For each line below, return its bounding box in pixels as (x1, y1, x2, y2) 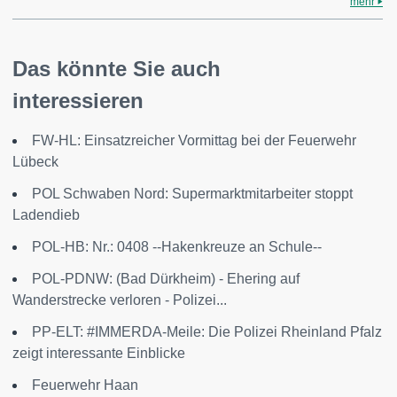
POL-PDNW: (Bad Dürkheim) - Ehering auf (32, 270, 300, 286)
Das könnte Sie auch (12, 56, 221, 81)
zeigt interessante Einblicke (12, 345, 185, 361)
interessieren (12, 88, 144, 113)
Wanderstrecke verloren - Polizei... (12, 292, 227, 307)
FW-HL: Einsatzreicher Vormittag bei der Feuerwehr (32, 132, 356, 148)
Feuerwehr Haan (32, 377, 138, 393)
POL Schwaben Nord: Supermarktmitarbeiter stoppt (32, 185, 353, 201)
